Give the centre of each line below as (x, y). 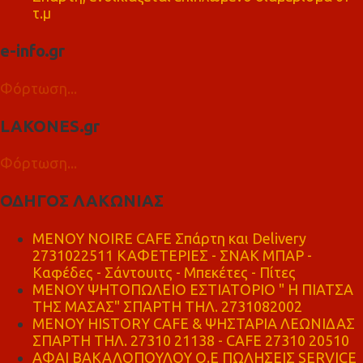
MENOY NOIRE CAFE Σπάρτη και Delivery (169, 238)
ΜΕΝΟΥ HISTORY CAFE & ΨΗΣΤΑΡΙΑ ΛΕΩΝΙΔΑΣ (194, 323)
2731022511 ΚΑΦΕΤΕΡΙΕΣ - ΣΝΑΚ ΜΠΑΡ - (172, 255)
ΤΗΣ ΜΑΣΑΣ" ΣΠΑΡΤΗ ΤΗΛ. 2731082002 (167, 306)
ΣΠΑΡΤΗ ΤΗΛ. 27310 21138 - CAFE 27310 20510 (191, 340)
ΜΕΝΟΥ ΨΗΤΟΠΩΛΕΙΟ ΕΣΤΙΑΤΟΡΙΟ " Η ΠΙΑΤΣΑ (193, 289)
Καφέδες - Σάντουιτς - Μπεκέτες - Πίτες (164, 272)
